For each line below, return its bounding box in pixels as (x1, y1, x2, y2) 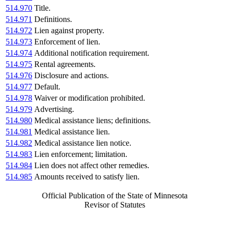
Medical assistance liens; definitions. (34, 116, 151, 125)
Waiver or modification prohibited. (34, 94, 145, 103)
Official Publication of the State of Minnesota (41, 191, 188, 200)
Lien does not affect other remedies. (34, 161, 149, 170)
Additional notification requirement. (34, 49, 149, 58)
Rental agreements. (34, 60, 96, 69)
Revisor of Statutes (84, 200, 145, 210)
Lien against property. (34, 26, 104, 35)
